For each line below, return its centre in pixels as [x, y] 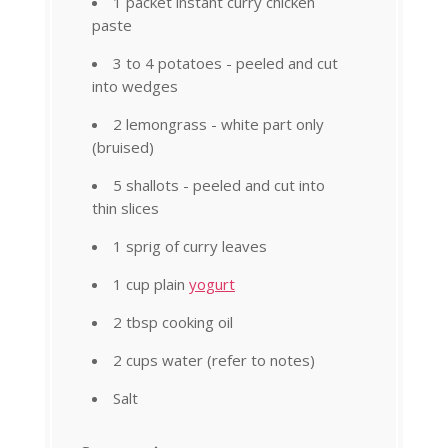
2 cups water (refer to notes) [214, 359]
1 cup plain [151, 283]
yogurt [212, 283]
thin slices [125, 207]
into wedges [135, 85]
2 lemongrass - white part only [218, 123]
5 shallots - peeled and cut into [219, 184]
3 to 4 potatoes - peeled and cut [225, 62]
